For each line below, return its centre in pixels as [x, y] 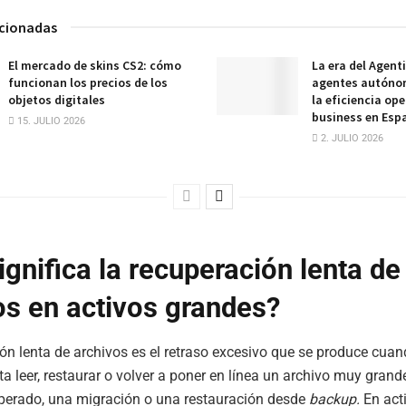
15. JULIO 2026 [50, 121]
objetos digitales [57, 99]
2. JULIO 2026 [351, 138]
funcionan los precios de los [88, 82]
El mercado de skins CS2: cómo [95, 65]
